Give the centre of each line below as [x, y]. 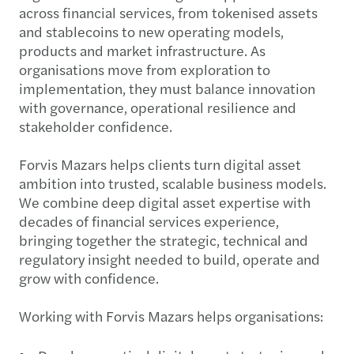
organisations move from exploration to [145, 69]
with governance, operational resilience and [158, 107]
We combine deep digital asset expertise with [165, 201]
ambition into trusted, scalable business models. [173, 183]
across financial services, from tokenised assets [168, 12]
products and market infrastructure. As [142, 50]
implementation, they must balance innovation [167, 88]
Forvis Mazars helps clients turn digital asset [160, 164]
